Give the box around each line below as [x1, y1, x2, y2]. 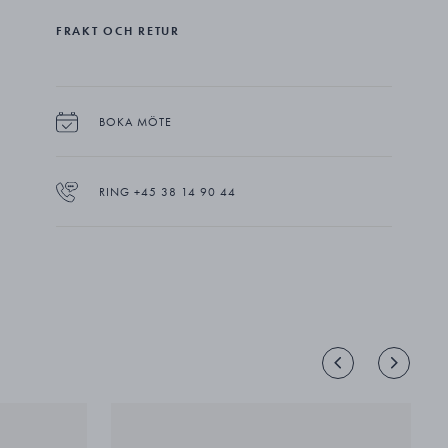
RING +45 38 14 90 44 [99, 184, 237, 201]
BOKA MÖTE [99, 114, 173, 131]
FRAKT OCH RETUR [56, 23, 180, 40]
